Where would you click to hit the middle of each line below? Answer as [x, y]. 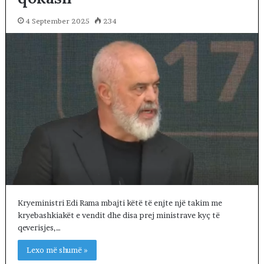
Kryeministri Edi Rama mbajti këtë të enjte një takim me [120, 202]
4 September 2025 [57, 21]
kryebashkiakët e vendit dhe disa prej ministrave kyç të [118, 215]
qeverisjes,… [39, 227]
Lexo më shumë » [57, 250]
